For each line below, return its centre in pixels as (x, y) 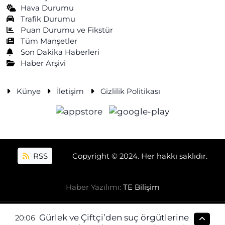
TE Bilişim (141, 187)
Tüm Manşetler (49, 41)
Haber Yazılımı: (94, 187)
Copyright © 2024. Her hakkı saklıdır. (140, 156)
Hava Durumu (47, 8)
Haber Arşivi (43, 63)
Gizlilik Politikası (130, 91)
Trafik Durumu (48, 19)
